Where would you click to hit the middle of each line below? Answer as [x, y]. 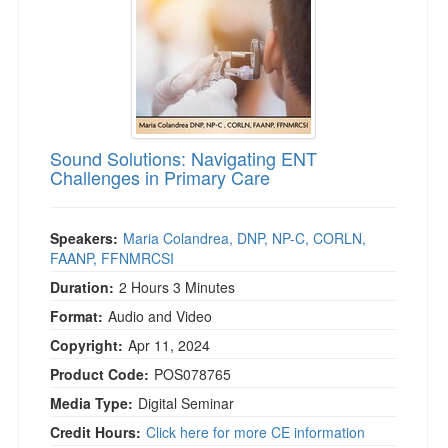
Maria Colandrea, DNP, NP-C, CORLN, [244, 238]
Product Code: [99, 374]
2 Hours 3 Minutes [177, 287]
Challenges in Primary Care [160, 177]
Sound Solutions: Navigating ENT [183, 158]
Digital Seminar [186, 403]
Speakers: [84, 238]
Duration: [82, 287]
